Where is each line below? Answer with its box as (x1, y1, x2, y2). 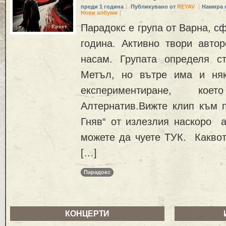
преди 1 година (81, 4, 124, 10)
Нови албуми (81, 10, 118, 16)
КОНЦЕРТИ (65, 209, 109, 218)
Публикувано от (131, 4, 177, 10)
